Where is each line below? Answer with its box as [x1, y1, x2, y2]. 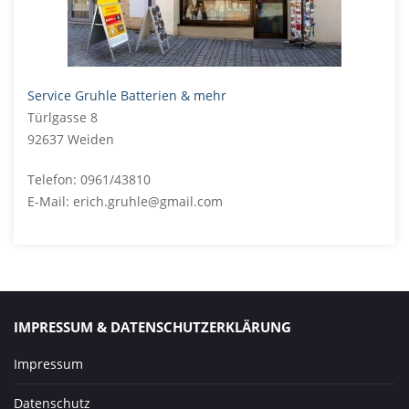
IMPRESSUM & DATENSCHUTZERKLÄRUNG [14, 318, 291, 337]
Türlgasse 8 [27, 109, 98, 127]
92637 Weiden [27, 131, 114, 149]
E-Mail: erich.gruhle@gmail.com [27, 193, 223, 211]
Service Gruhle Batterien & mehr [27, 87, 226, 105]
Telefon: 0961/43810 [27, 171, 151, 189]
